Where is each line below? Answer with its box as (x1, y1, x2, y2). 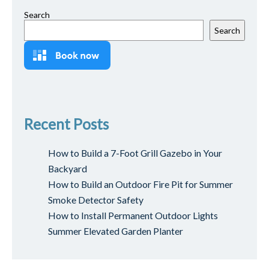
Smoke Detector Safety (48, 193, 144, 205)
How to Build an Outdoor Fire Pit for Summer (48, 178, 233, 190)
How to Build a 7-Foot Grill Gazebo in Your (48, 147, 222, 159)
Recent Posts (24, 115, 109, 133)
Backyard (48, 162, 87, 174)
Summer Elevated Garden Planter (48, 225, 183, 237)
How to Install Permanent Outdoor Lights (48, 209, 218, 221)
